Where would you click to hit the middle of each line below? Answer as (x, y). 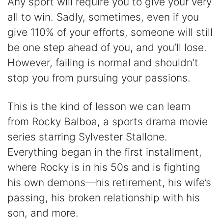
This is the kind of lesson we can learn (99, 107)
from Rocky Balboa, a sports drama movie (108, 122)
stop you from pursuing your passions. (99, 78)
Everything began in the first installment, (105, 152)
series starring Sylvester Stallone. (87, 137)
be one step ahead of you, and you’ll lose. (107, 48)
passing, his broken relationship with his (104, 198)
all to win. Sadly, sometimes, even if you (103, 17)
